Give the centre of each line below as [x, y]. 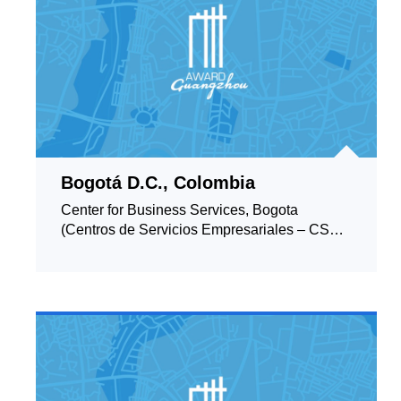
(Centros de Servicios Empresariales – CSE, [202, 230]
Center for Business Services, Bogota [179, 210]
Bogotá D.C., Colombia [158, 183]
